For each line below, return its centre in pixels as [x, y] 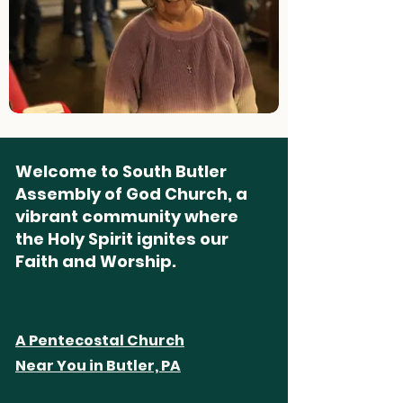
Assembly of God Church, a [131, 194]
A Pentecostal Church [100, 340]
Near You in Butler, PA [98, 366]
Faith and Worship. [96, 261]
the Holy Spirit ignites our [122, 239]
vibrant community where [127, 216]
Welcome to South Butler [121, 171]
